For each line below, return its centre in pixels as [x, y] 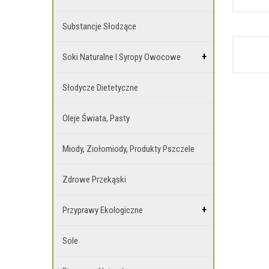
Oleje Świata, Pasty [96, 118]
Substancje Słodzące [99, 26]
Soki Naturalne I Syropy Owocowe [122, 57]
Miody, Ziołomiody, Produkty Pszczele [128, 149]
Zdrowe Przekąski [94, 180]
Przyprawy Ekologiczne [103, 210]
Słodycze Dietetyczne [100, 88]
